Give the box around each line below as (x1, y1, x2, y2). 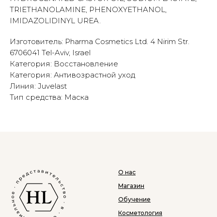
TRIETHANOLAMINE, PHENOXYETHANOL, (10, 4, 167, 14)
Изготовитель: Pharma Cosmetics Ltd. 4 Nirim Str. (10, 36, 189, 46)
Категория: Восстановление (10, 59, 118, 68)
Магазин (118, 182, 144, 189)
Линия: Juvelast (10, 81, 67, 91)
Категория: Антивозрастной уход (10, 70, 135, 79)
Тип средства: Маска (10, 92, 89, 102)
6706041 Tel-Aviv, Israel (10, 47, 91, 57)
